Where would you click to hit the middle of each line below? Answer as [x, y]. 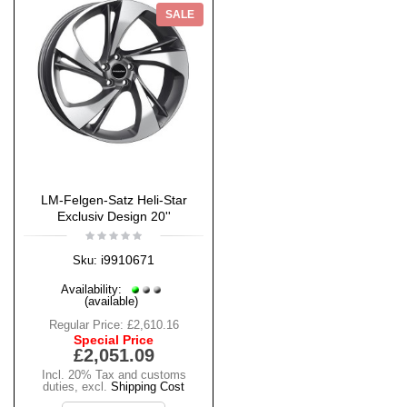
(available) [111, 302]
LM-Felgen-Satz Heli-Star [114, 200]
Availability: [93, 290]
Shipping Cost [148, 387]
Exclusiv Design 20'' [114, 217]
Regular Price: [86, 325]
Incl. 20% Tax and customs [114, 375]
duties [59, 387]
